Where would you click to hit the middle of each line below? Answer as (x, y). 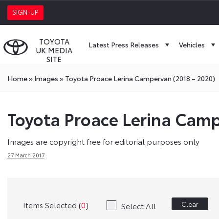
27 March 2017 (26, 155)
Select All (139, 205)
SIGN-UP (25, 12)
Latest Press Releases (124, 44)
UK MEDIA (54, 50)
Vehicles (192, 44)
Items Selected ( (52, 205)
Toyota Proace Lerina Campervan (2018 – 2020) (140, 78)
